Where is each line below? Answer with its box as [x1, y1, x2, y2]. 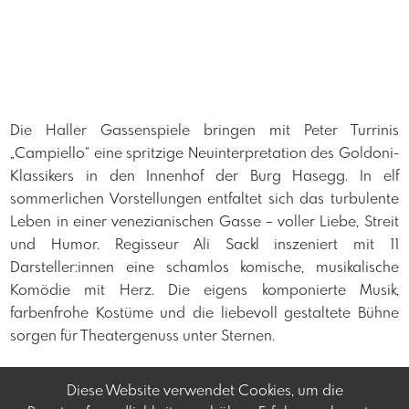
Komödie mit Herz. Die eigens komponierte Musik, [10, 283, 399, 299]
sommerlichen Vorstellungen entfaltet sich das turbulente [10, 192, 399, 208]
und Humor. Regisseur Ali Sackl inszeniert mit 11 [10, 237, 399, 254]
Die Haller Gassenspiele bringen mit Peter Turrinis [10, 123, 399, 140]
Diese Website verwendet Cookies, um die [66, 383, 343, 399]
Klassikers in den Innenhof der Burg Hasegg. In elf [10, 169, 399, 185]
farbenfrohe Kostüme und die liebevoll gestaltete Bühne [10, 306, 399, 322]
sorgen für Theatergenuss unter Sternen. [10, 329, 276, 345]
